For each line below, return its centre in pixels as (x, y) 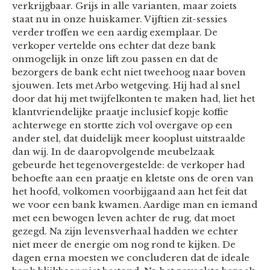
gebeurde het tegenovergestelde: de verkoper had (128, 165)
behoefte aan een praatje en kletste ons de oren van (133, 178)
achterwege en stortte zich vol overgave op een (122, 125)
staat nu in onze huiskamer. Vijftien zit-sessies (120, 19)
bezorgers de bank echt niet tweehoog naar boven (129, 72)
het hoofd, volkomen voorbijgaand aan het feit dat (130, 191)
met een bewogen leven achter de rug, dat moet (124, 218)
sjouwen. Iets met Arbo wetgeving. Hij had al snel (126, 85)
